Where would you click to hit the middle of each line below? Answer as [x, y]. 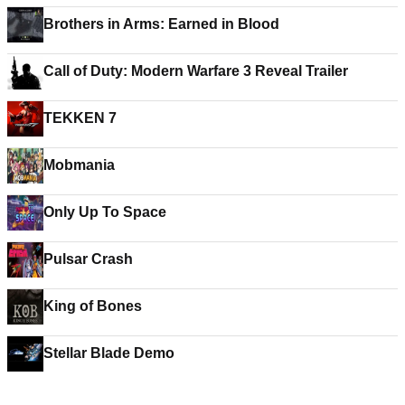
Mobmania [79, 165]
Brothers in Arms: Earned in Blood [162, 24]
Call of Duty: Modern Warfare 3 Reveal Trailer [196, 71]
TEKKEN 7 [80, 118]
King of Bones [93, 306]
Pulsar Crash [88, 259]
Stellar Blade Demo [109, 353]
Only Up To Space [105, 212]
